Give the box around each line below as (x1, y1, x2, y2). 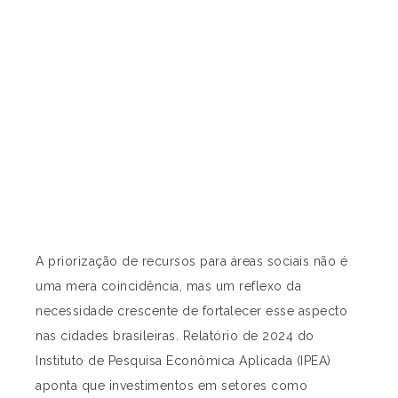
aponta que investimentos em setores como (36, 378, 307, 394)
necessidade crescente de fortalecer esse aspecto (36, 304, 347, 319)
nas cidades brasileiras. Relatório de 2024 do (36, 329, 314, 344)
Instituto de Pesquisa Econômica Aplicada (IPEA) (36, 354, 331, 369)
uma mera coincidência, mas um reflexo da (36, 279, 301, 294)
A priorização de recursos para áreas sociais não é (36, 254, 347, 269)
